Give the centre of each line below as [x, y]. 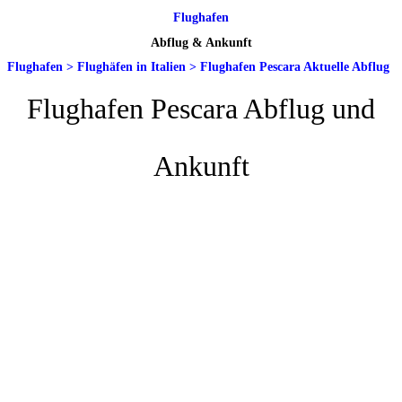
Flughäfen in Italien [131, 66]
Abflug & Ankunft [201, 42]
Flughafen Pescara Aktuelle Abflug [295, 66]
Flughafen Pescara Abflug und [201, 108]
